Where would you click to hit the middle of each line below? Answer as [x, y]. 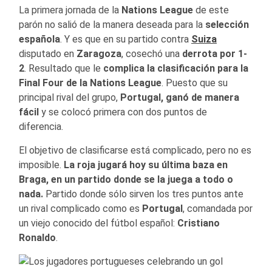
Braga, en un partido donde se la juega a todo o [126, 179]
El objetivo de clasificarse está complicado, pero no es [135, 150]
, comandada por [218, 208]
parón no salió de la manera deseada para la [112, 24]
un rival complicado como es [80, 208]
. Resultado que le [64, 68]
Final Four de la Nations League [90, 83]
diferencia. [41, 126]
